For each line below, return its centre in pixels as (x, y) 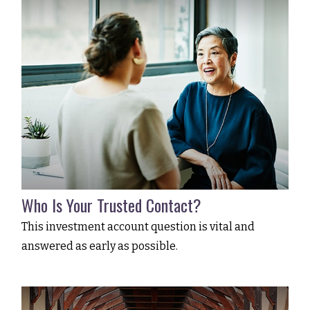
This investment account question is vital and (138, 226)
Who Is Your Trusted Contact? (112, 204)
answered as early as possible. (100, 246)
